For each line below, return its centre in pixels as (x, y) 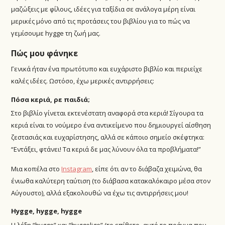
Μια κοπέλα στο (36, 168)
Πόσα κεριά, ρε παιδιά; (51, 99)
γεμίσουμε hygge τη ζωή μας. (56, 33)
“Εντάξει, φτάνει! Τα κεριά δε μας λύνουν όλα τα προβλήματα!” (106, 149)
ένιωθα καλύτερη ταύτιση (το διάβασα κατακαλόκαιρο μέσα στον (111, 181)
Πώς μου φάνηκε (45, 53)
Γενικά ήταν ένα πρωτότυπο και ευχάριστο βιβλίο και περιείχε (107, 69)
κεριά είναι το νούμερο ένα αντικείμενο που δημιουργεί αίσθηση (111, 125)
